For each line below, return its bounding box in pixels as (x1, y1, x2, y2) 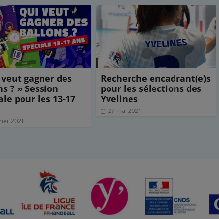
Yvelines (100, 93, 138, 105)
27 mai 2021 (108, 107, 142, 115)
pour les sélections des (100, 83, 201, 95)
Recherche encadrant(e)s (100, 72, 211, 85)
